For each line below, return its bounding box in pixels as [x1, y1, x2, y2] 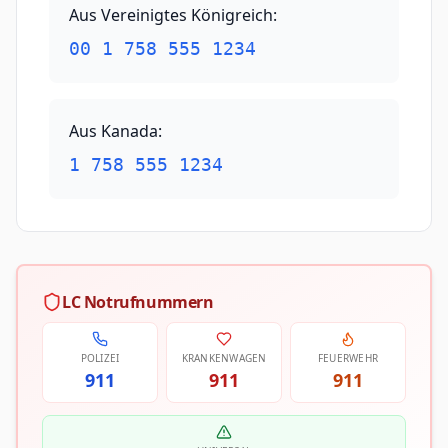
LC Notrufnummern [62, 291, 214, 313]
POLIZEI [80, 351, 120, 365]
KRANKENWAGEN [181, 351, 267, 365]
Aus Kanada [69, 120, 158, 142]
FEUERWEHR [317, 351, 379, 365]
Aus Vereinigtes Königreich [69, 4, 273, 26]
